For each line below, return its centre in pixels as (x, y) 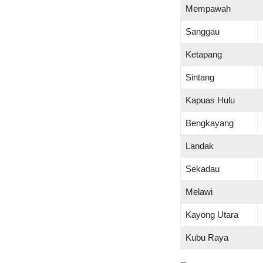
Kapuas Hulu (210, 100)
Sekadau (203, 169)
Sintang (200, 77)
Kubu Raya (207, 237)
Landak (200, 146)
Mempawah (208, 9)
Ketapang (204, 54)
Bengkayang (210, 123)
